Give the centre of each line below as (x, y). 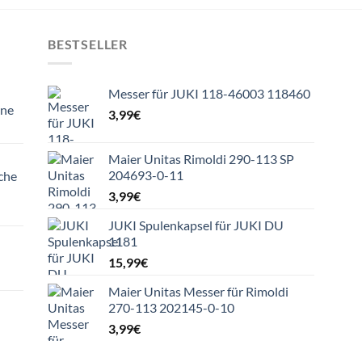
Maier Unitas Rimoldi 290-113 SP (201, 159)
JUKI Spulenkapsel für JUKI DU (196, 225)
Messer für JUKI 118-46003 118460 (209, 94)
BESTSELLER (88, 44)
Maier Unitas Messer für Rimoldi (198, 292)
